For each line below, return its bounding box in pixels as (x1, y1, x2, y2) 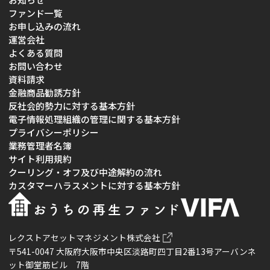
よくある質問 (8, 46, 63, 59)
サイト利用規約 (8, 152, 72, 165)
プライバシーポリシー (8, 125, 99, 139)
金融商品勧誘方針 (8, 86, 81, 99)
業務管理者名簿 (8, 139, 72, 152)
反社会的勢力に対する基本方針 (8, 99, 135, 112)
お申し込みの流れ (8, 19, 81, 33)
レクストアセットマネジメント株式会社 (8, 231, 160, 244)
